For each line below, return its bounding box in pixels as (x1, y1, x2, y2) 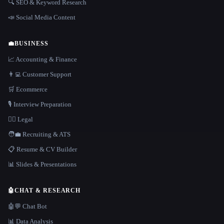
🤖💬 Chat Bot (8, 202, 47, 210)
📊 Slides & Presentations (8, 160, 76, 168)
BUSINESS (14, 39, 48, 47)
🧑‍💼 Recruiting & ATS (8, 130, 70, 138)
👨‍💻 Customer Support (8, 70, 71, 78)
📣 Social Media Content (8, 13, 75, 21)
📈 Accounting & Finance (8, 55, 77, 63)
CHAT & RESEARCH (14, 186, 81, 194)
